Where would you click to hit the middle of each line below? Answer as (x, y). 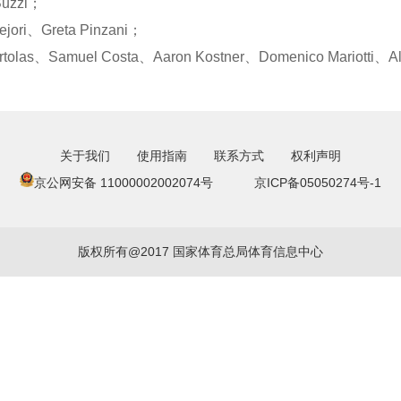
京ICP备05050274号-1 (318, 183)
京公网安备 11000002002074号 (124, 183)
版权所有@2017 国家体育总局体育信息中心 (200, 252)
